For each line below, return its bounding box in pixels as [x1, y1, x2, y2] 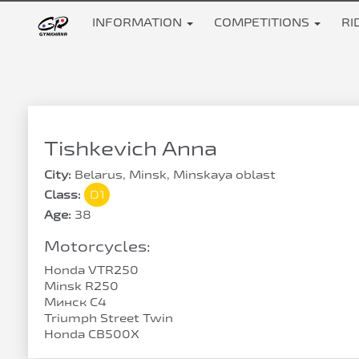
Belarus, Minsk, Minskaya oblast [75, 167, 276, 181]
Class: [44, 188, 84, 201]
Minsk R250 [44, 279, 119, 292]
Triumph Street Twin [44, 311, 173, 325]
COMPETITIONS [213, 15, 313, 29]
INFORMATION [91, 15, 185, 29]
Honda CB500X [44, 327, 139, 341]
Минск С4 [44, 295, 107, 309]
